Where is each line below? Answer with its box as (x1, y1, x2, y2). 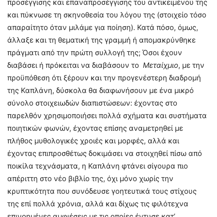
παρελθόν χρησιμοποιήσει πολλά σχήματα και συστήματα (7, 111, 207, 121)
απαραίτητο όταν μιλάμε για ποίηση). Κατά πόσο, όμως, (7, 23, 198, 32)
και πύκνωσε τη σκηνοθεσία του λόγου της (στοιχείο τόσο (7, 10, 206, 20)
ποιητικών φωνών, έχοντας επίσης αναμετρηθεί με (7, 124, 183, 133)
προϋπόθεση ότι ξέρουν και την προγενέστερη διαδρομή (7, 73, 201, 83)
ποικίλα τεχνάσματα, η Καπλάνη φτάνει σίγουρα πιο (7, 161, 188, 171)
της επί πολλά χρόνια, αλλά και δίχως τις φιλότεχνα (7, 199, 188, 209)
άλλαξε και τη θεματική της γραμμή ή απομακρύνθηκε (7, 35, 196, 45)
